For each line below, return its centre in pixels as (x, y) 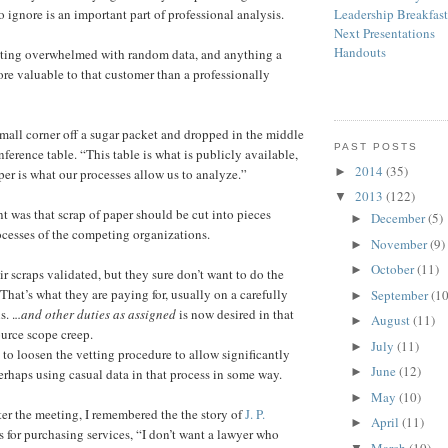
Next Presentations (384, 33)
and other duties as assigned (98, 314)
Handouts (360, 52)
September (400, 294)
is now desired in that (235, 314)
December (399, 218)
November (400, 243)
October (393, 269)
